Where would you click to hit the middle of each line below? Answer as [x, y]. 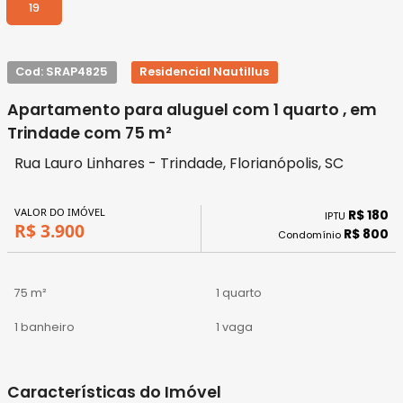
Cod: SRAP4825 [62, 72]
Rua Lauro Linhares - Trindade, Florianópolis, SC [179, 163]
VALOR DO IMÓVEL [60, 212]
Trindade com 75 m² [90, 133]
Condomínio [311, 235]
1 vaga [234, 327]
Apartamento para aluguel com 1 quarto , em [192, 109]
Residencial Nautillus [205, 72]
